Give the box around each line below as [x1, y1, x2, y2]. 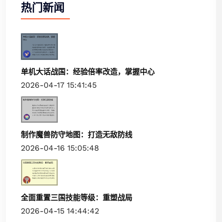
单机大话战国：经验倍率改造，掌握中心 [21, 67, 155, 76]
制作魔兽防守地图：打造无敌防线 [21, 130, 132, 140]
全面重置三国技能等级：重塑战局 [21, 193, 132, 203]
